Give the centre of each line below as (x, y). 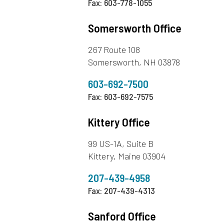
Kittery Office (119, 122)
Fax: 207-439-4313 (122, 191)
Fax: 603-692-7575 (121, 97)
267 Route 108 (114, 50)
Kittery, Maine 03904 (127, 156)
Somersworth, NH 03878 (134, 62)
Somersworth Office (135, 28)
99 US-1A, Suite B (121, 144)
